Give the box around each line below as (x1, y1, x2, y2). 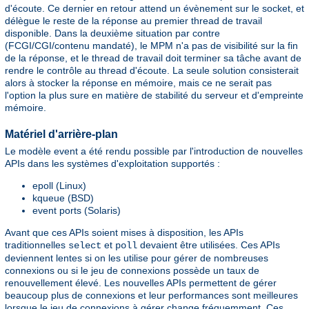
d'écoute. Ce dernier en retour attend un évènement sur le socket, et (5, 3, 304, 14)
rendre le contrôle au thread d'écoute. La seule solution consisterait (5, 65, 299, 77)
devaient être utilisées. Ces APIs (137, 239, 280, 251)
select (68, 240, 101, 252)
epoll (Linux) (32, 180, 86, 192)
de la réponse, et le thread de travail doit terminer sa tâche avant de (5, 52, 301, 64)
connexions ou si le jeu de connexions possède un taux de (5, 265, 259, 277)
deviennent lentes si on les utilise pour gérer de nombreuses (5, 252, 268, 264)
